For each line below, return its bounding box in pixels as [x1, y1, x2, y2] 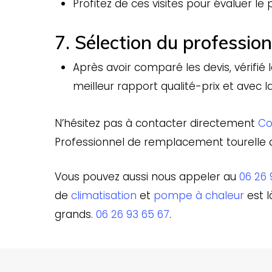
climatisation [71, 188, 137, 203]
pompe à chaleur [154, 188, 245, 203]
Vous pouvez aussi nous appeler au [55, 169, 240, 184]
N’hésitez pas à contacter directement [55, 116, 259, 131]
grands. [55, 206, 97, 222]
